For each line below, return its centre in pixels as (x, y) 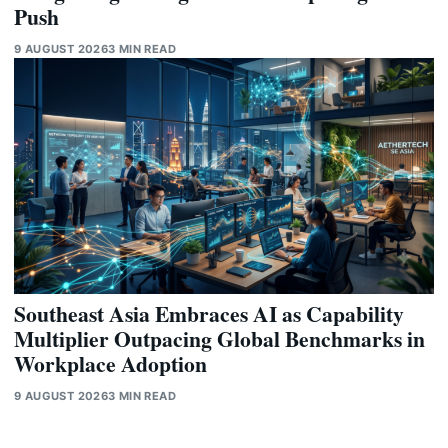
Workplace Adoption (110, 364)
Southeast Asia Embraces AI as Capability (209, 314)
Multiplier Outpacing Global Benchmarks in (219, 339)
